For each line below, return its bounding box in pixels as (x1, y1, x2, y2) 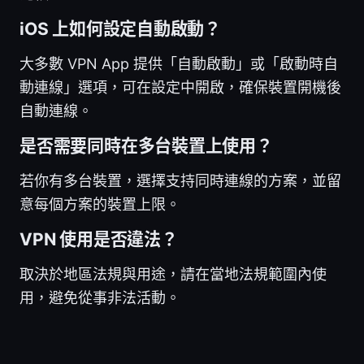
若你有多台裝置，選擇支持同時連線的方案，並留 (19, 171, 341, 189)
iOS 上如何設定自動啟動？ (19, 18, 222, 39)
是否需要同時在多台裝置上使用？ (19, 135, 273, 156)
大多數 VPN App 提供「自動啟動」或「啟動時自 (19, 54, 338, 72)
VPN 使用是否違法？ (19, 228, 178, 249)
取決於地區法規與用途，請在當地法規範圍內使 (19, 265, 327, 283)
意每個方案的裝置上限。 (19, 195, 180, 213)
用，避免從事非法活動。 (19, 288, 180, 306)
